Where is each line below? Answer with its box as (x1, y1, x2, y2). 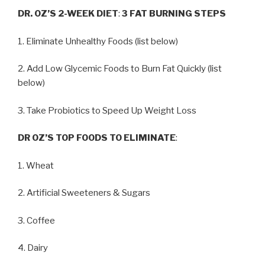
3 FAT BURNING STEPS (122, 8, 226, 19)
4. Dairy (18, 243, 48, 253)
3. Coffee (18, 215, 55, 226)
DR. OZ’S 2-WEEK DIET (18, 8, 118, 19)
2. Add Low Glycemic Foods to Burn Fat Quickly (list (18, 63, 222, 74)
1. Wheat (18, 160, 54, 171)
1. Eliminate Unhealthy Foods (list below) (18, 35, 178, 47)
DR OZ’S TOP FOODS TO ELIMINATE (18, 132, 176, 143)
